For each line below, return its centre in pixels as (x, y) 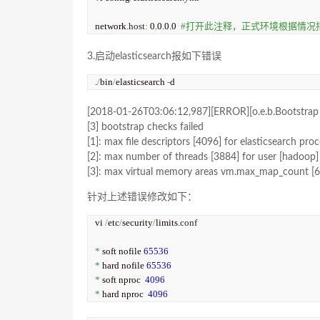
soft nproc (122, 280)
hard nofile (123, 265)
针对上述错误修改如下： (142, 197)
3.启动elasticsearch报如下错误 (154, 56)
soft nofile (122, 251)
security (137, 222)
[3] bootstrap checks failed (145, 127)
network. (112, 26)
